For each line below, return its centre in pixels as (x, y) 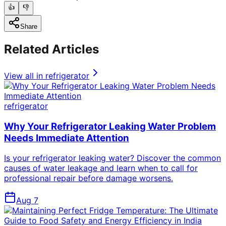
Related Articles (51, 49)
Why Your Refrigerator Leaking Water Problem (110, 126)
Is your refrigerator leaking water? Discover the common (112, 158)
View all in (25, 75)
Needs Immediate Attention (67, 138)
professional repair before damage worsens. (89, 178)
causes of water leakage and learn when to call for (101, 168)
